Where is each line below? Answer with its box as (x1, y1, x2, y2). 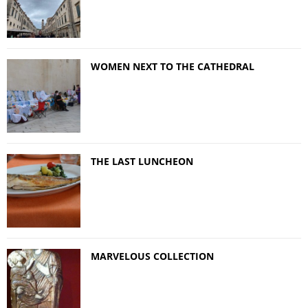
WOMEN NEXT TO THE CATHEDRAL (91, 59, 254, 73)
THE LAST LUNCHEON (91, 154, 193, 168)
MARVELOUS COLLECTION (91, 249, 214, 263)
